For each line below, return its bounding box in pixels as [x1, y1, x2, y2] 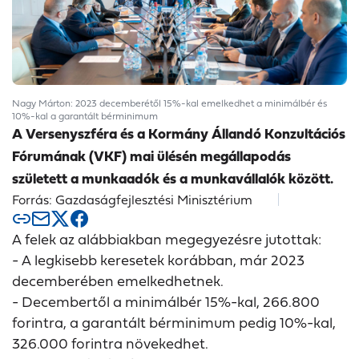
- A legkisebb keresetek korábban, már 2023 [12, 249, 305, 271]
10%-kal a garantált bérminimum [12, 109, 158, 123]
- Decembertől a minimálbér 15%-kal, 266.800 [12, 291, 320, 313]
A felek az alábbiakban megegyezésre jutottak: [12, 228, 321, 250]
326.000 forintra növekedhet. [12, 333, 208, 354]
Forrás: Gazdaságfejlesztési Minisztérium [12, 190, 252, 210]
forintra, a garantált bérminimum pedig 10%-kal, [12, 312, 336, 333]
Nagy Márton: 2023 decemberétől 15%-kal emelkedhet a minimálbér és [12, 96, 327, 111]
